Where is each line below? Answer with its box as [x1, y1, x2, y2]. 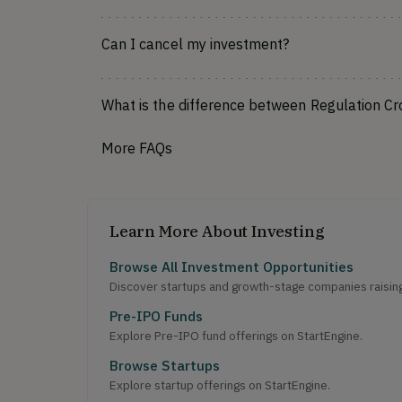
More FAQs [101, 139, 173, 157]
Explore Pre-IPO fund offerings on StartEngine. [109, 328, 363, 344]
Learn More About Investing [109, 221, 325, 241]
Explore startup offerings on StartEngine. [109, 377, 330, 393]
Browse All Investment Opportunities [109, 258, 354, 275]
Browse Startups [109, 356, 220, 374]
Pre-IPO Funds [109, 307, 203, 325]
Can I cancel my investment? [101, 35, 290, 53]
